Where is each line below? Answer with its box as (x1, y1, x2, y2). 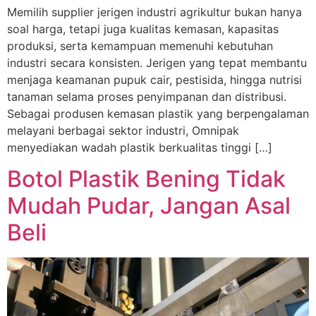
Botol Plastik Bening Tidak (7, 165, 286, 193)
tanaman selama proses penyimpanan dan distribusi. (7, 89, 286, 104)
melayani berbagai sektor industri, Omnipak (7, 123, 239, 138)
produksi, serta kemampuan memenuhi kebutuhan (7, 38, 273, 53)
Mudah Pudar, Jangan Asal (7, 192, 291, 220)
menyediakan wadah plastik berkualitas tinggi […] (7, 140, 272, 154)
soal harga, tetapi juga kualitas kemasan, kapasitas (7, 21, 279, 36)
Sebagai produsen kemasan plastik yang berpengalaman (7, 106, 309, 121)
